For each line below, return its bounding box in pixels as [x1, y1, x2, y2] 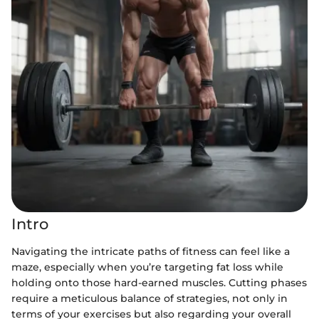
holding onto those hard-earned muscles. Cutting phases [11, 276, 307, 289]
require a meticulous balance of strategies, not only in [11, 291, 288, 305]
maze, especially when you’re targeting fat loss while [11, 260, 283, 273]
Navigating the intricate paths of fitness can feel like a [11, 244, 290, 258]
